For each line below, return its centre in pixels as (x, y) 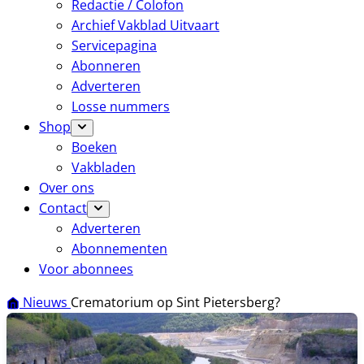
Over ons (67, 188)
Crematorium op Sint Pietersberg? (175, 302)
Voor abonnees (86, 269)
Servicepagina (114, 45)
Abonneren (106, 66)
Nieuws (47, 302)
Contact (63, 208)
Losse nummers (121, 106)
